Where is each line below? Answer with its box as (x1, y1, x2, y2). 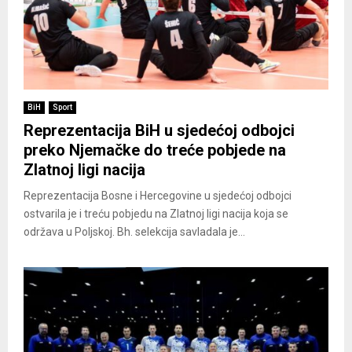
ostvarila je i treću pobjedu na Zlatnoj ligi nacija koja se (24, 207, 288, 220)
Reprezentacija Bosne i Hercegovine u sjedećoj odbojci (24, 189, 291, 202)
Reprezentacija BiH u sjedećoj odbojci (24, 120, 295, 140)
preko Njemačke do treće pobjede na (24, 140, 286, 159)
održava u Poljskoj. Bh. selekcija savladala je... (24, 225, 245, 238)
